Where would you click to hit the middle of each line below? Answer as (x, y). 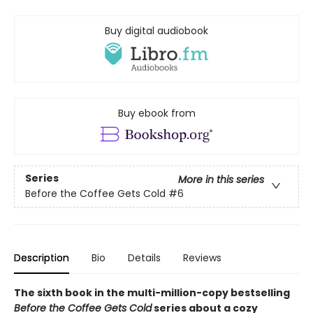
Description (42, 257)
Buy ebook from (156, 113)
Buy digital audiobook (156, 30)
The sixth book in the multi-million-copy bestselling (152, 292)
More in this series (221, 180)
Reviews (202, 257)
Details (144, 257)
